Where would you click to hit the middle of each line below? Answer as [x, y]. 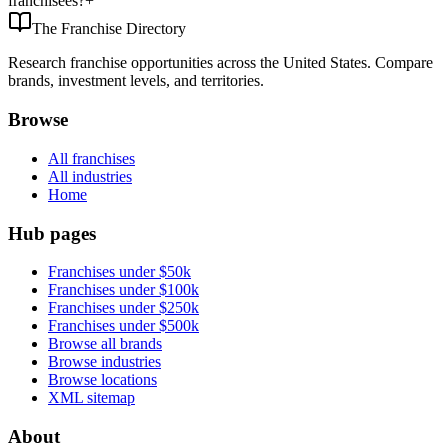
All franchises [91, 158]
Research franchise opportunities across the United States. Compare [220, 63]
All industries [90, 176]
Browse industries [104, 362]
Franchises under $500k [123, 326]
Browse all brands [105, 344]
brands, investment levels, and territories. [136, 81]
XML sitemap [91, 398]
